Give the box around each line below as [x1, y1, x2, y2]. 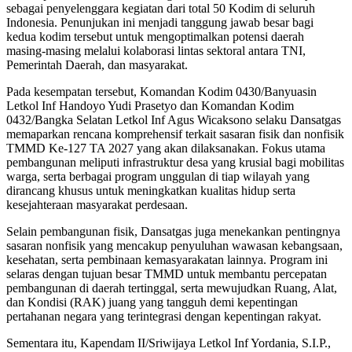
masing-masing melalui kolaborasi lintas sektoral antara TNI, [6, 43, 306, 57]
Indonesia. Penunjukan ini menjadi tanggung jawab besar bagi [6, 15, 313, 29]
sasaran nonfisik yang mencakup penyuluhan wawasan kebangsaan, [6, 238, 343, 252]
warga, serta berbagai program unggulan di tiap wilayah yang [6, 169, 310, 183]
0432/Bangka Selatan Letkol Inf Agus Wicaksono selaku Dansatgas [6, 112, 341, 126]
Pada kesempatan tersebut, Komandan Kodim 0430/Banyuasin [6, 84, 317, 98]
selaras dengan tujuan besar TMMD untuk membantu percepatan [6, 266, 327, 280]
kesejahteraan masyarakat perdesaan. [6, 197, 188, 211]
